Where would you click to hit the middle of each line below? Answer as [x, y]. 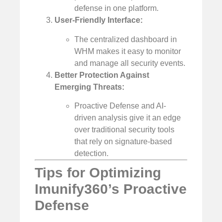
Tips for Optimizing [98, 172]
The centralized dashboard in [126, 39]
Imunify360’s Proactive [111, 189]
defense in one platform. [116, 8]
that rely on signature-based [123, 141]
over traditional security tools [124, 129]
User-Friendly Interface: [99, 20]
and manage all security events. [130, 63]
